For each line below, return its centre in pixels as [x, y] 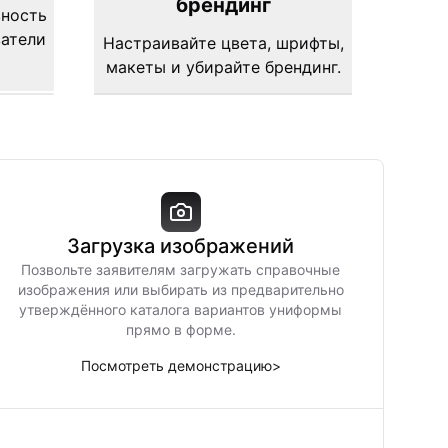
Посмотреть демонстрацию [176, 365]
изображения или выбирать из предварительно [180, 289]
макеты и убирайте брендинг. [223, 67]
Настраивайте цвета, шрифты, [223, 43]
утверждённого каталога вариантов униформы [181, 309]
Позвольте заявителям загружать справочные [181, 269]
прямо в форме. [180, 329]
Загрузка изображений [181, 246]
